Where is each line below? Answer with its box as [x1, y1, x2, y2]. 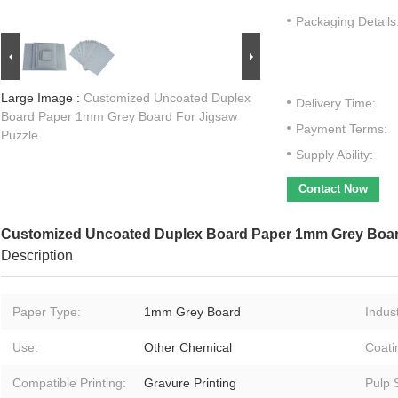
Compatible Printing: [12, 376, 126, 391]
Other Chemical [144, 340, 232, 355]
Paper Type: [12, 305, 81, 320]
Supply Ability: [296, 147, 373, 163]
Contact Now [298, 182, 368, 196]
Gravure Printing [144, 376, 236, 391]
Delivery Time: [296, 96, 376, 111]
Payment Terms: [296, 122, 387, 137]
